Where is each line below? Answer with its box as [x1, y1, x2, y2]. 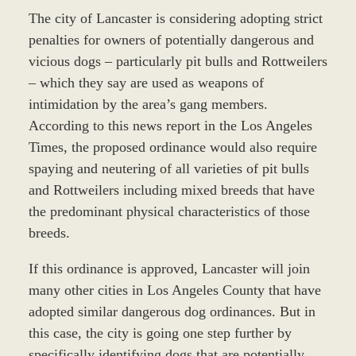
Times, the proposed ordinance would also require [28, 138, 317, 155]
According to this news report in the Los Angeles [28, 117, 312, 133]
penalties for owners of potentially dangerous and [28, 31, 314, 48]
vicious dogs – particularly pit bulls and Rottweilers [28, 52, 327, 69]
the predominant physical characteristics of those [28, 203, 310, 219]
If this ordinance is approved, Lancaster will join [28, 260, 310, 277]
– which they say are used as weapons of [28, 74, 264, 91]
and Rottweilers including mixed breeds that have [28, 181, 315, 198]
